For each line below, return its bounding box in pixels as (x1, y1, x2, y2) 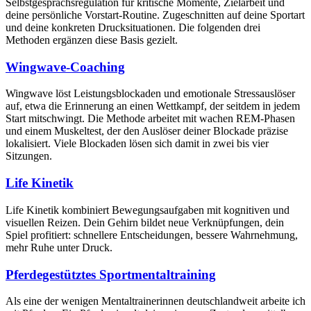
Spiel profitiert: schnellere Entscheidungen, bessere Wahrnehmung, (6, 228, 298, 241)
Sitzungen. (6, 150, 52, 162)
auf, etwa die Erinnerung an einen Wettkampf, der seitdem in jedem (6, 100, 300, 112)
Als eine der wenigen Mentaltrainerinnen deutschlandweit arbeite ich (6, 295, 305, 308)
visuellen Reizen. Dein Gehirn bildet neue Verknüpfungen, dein (6, 216, 284, 228)
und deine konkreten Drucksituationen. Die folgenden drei (6, 22, 260, 34)
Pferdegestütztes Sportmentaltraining (6, 267, 216, 282)
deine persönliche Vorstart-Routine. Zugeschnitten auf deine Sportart (6, 9, 305, 22)
